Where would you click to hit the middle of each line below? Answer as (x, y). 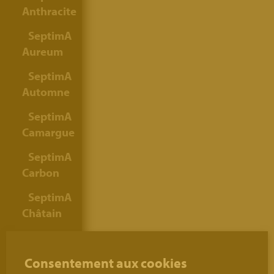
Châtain (42, 213)
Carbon (41, 172)
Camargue (48, 132)
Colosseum (50, 253)
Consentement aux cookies (106, 262)
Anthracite (49, 11)
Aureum (43, 51)
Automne (46, 92)
